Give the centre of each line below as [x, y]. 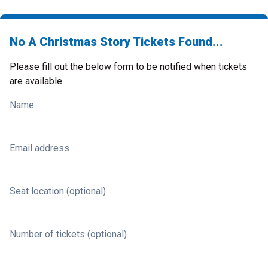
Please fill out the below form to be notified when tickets [128, 67]
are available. [37, 81]
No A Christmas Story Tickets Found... [116, 42]
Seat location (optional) [58, 191]
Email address [39, 148]
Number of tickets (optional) [68, 234]
